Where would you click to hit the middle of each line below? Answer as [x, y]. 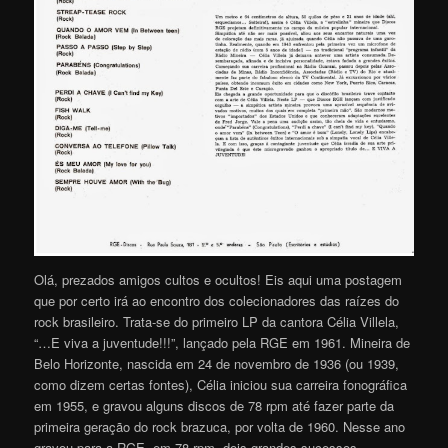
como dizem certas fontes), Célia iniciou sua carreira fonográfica [221, 385]
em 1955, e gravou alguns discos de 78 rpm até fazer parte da [214, 406]
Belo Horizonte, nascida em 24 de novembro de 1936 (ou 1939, [217, 364]
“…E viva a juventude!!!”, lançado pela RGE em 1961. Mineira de [222, 343]
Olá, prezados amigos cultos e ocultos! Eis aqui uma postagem [218, 280]
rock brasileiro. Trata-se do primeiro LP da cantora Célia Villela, [217, 322]
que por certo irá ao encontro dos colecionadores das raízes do [217, 301]
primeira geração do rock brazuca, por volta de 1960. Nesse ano [220, 427]
